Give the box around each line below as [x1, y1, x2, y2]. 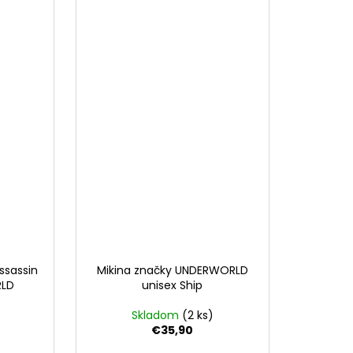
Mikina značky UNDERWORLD [96, 262, 248, 279]
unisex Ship [142, 277, 203, 294]
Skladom [131, 307, 182, 324]
